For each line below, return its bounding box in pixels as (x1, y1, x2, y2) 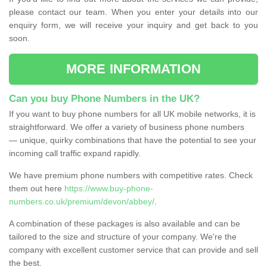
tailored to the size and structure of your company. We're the (9, 231, 237, 241)
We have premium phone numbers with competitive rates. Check (9, 170, 253, 180)
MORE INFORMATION (66, 61, 201, 76)
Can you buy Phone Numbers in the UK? (9, 92, 200, 104)
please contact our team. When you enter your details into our (9, 7, 258, 17)
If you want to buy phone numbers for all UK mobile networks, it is (9, 108, 256, 119)
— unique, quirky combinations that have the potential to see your (9, 135, 256, 145)
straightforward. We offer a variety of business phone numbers (9, 122, 244, 132)
